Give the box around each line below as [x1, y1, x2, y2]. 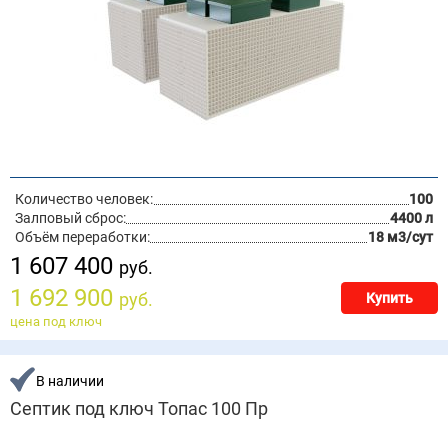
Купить [366, 290, 413, 306]
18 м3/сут [368, 229, 433, 245]
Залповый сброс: [15, 210, 126, 226]
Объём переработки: [15, 229, 150, 245]
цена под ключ [10, 314, 102, 329]
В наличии [36, 373, 104, 389]
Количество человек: [15, 191, 153, 207]
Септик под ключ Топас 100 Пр [10, 399, 268, 419]
